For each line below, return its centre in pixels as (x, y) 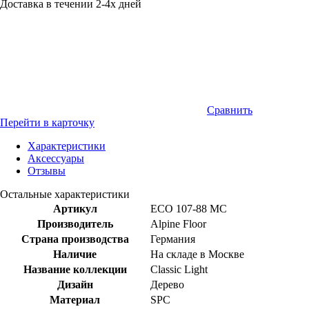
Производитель (75, 223)
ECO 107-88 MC (189, 208)
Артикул (75, 208)
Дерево (167, 284)
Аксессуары (56, 158)
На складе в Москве (197, 254)
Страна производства (75, 239)
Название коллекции (75, 269)
